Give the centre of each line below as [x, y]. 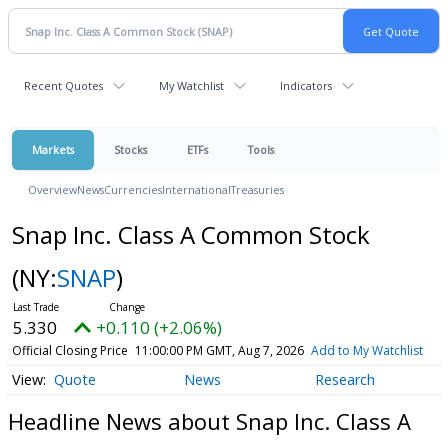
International [196, 189]
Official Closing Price [69, 350]
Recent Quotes [63, 85]
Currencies [133, 189]
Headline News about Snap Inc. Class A [209, 420]
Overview [52, 189]
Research [344, 380]
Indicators [306, 85]
